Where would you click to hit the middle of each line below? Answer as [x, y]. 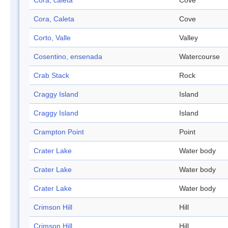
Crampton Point [59, 132]
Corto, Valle [52, 38]
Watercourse [199, 57]
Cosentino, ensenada [68, 57]
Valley [189, 38]
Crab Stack [51, 76]
